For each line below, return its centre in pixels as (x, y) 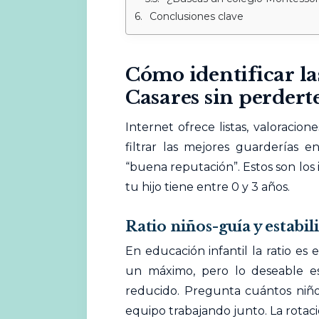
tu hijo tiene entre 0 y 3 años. (207, 187)
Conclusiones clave (196, 16)
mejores (207, 147)
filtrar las (155, 147)
